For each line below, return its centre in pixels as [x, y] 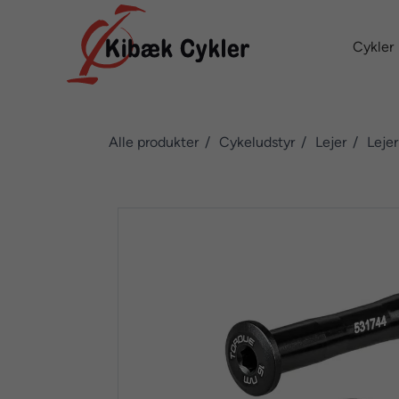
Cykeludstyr [257, 142]
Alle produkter [154, 142]
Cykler [373, 47]
